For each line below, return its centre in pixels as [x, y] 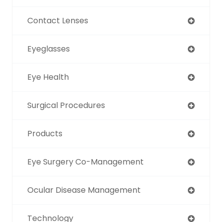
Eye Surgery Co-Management [85, 162]
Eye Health [48, 77]
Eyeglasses [49, 49]
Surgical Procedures [66, 105]
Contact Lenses [58, 20]
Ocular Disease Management [84, 190]
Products [45, 133]
